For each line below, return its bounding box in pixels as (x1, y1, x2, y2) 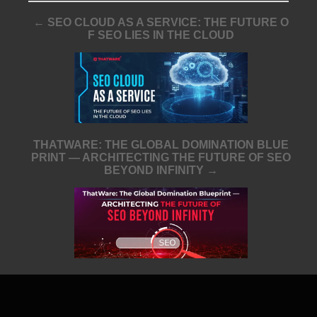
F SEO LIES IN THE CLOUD (88, 29, 235, 42)
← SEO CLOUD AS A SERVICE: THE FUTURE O (33, 16, 289, 29)
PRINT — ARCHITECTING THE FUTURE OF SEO (31, 151, 292, 164)
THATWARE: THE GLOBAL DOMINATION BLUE (33, 139, 289, 151)
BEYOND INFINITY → (104, 164, 219, 177)
